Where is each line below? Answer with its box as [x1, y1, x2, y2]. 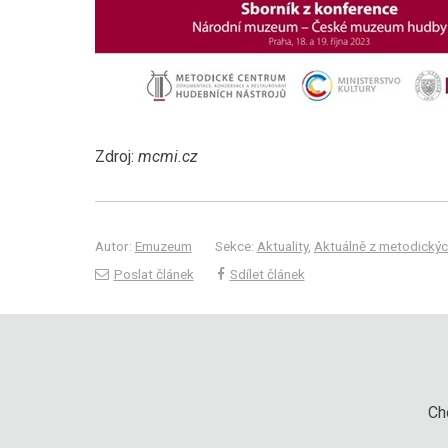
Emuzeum [134, 238, 192, 254]
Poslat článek [113, 266, 194, 282]
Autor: [94, 238, 135, 254]
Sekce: [214, 238, 257, 254]
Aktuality [256, 238, 308, 254]
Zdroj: [94, 147, 138, 166]
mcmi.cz [137, 147, 198, 166]
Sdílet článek [229, 266, 305, 282]
